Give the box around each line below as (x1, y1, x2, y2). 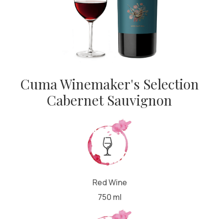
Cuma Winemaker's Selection (20, 74, 199, 93)
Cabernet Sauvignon (47, 90, 172, 109)
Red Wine (92, 176, 127, 188)
